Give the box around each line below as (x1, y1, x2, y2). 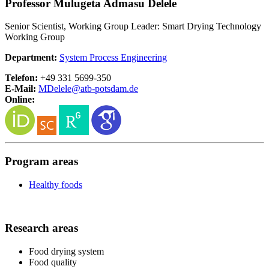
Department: (5, 52, 59, 63)
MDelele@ (38, 83, 80, 94)
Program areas (5, 154, 78, 168)
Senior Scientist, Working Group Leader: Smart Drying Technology (5, 21, 261, 32)
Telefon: (5, 73, 40, 83)
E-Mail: (5, 83, 38, 94)
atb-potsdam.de (80, 83, 138, 94)
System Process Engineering (59, 52, 167, 63)
